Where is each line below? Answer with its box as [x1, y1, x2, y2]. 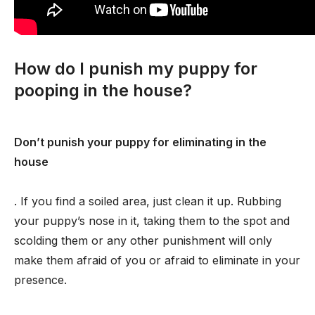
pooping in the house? [14, 80, 192, 101]
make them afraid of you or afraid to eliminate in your [14, 253, 300, 267]
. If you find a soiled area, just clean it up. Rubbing [14, 194, 281, 208]
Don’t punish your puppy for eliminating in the [14, 135, 266, 149]
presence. [14, 273, 67, 287]
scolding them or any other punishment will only [14, 233, 272, 247]
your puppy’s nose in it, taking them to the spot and [14, 214, 290, 228]
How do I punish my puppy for [14, 58, 257, 79]
